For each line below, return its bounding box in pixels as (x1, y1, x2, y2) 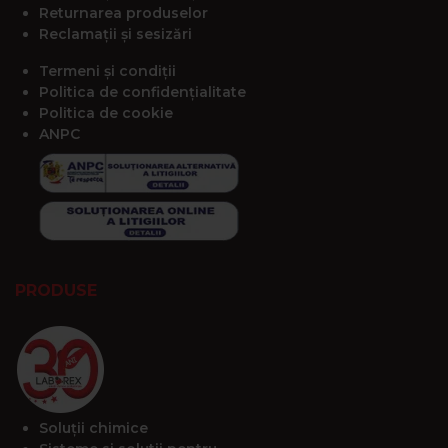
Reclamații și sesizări (39, 25, 192, 44)
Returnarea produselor (39, 4, 208, 23)
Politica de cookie (39, 104, 173, 123)
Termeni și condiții (39, 62, 176, 81)
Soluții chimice (39, 419, 148, 438)
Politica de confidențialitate (39, 83, 246, 102)
